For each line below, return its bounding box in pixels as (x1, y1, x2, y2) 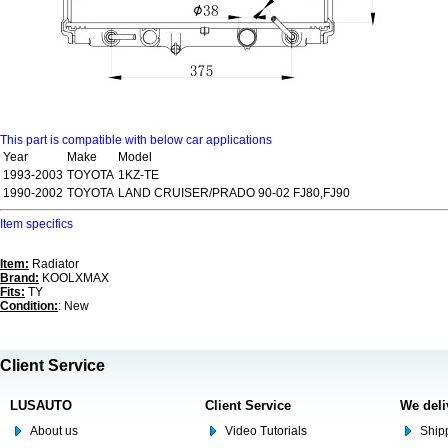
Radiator (29, 257, 79, 271)
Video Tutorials (225, 424, 307, 438)
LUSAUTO (10, 398, 72, 413)
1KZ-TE (118, 168, 159, 182)
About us (30, 424, 78, 438)
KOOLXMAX (39, 271, 109, 285)
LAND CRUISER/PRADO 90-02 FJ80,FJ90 (118, 186, 350, 200)
